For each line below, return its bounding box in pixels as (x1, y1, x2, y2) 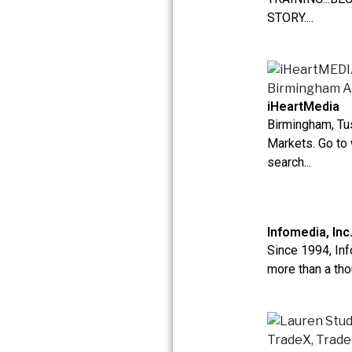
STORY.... (267, 10, 313, 26)
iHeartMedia (267, 99, 339, 115)
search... (267, 155, 311, 170)
